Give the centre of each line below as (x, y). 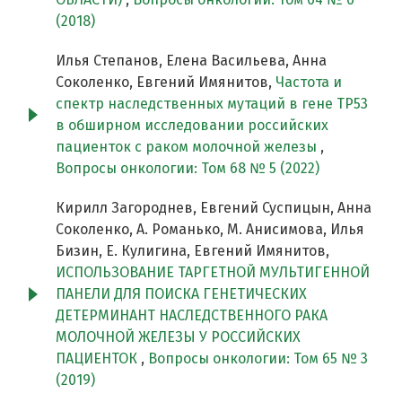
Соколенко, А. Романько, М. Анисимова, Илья (210, 230)
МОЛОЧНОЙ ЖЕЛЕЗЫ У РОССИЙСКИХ (178, 337)
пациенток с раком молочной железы (188, 147)
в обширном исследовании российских (192, 126)
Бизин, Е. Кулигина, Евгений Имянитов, (192, 251)
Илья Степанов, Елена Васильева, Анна (191, 61)
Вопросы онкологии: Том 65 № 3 (258, 359)
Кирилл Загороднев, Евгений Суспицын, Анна (214, 208)
